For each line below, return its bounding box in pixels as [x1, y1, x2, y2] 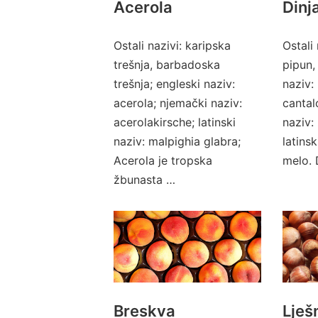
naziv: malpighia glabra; [114, 133, 241, 148]
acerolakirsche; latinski [114, 114, 236, 129]
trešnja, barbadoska [114, 57, 220, 72]
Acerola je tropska [114, 153, 212, 168]
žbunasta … [114, 172, 175, 187]
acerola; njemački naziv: [114, 95, 242, 110]
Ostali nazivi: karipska [114, 38, 231, 53]
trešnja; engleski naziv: [114, 76, 235, 91]
